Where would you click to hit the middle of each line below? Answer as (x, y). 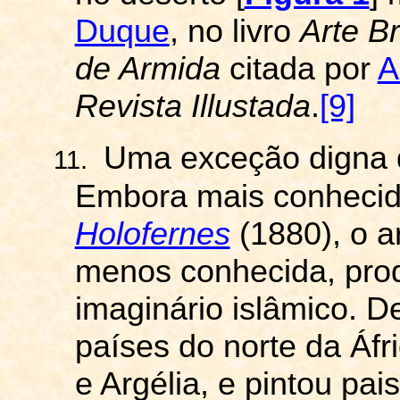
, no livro (234, 31)
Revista (133, 106)
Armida (169, 69)
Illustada (250, 106)
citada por (299, 69)
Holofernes (152, 234)
